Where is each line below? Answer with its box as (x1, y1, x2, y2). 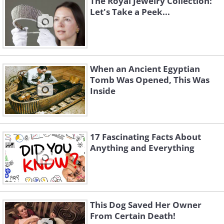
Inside (90, 85, 115, 97)
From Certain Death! (90, 210, 175, 222)
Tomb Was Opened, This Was (90, 74, 209, 86)
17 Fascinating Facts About (90, 131, 201, 143)
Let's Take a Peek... (90, 6, 170, 18)
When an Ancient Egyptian (90, 63, 200, 75)
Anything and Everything (90, 142, 194, 154)
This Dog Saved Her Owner (90, 199, 201, 211)
